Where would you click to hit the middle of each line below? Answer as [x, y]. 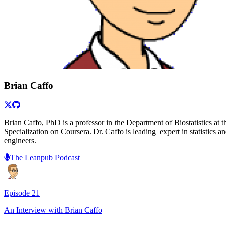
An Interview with [34, 210]
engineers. [20, 141]
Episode [18, 193]
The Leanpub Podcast [45, 158]
